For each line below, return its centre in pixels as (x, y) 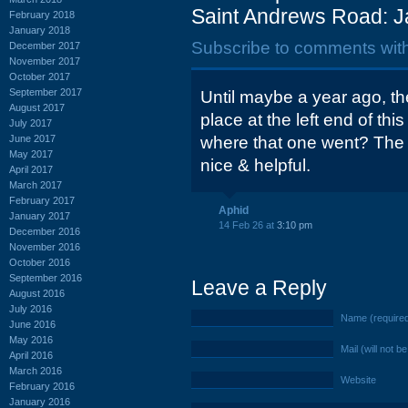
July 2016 (31, 308)
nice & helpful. (255, 165)
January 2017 (40, 215)
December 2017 (45, 45)
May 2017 (31, 153)
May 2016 (31, 339)
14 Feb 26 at (248, 225)
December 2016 (45, 231)
